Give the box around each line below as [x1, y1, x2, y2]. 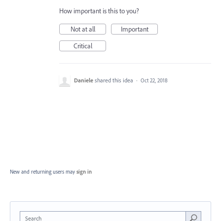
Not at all [70, 25, 95, 34]
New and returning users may [10, 168, 76, 175]
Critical [73, 41, 92, 50]
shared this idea [95, 76, 135, 84]
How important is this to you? [59, 6, 139, 15]
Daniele [74, 76, 93, 84]
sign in [76, 168, 92, 175]
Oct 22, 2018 [141, 77, 168, 84]
